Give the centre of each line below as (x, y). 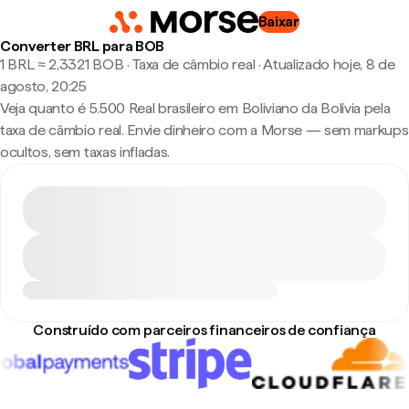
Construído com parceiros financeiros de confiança (204, 330)
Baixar (278, 21)
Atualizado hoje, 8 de (329, 64)
